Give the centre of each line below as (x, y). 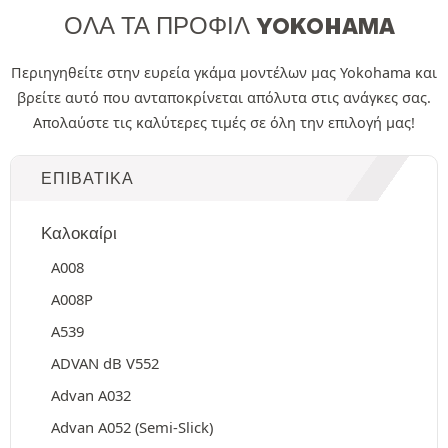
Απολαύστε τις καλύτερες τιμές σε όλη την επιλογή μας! (224, 122)
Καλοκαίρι (79, 233)
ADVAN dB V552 (105, 363)
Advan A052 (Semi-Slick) (132, 427)
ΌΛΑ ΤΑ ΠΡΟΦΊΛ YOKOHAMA (229, 26)
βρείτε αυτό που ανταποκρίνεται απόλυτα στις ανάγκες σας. (224, 97)
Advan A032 (91, 395)
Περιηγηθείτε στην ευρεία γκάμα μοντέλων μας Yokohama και (224, 72)
